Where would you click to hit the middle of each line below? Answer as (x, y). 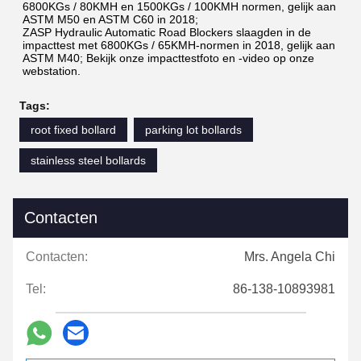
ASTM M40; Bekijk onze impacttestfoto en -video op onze (168, 58)
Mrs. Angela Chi (290, 257)
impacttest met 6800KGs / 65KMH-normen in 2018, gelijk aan (179, 46)
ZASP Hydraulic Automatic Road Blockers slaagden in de (167, 33)
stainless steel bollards (88, 161)
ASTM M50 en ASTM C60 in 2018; (110, 20)
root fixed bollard (73, 130)
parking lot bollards (193, 130)
